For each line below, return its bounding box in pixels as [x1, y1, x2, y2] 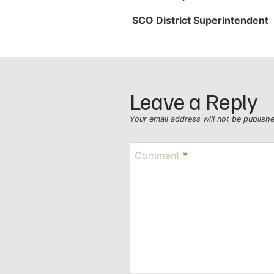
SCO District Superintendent [132, 14, 268, 26]
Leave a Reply [130, 87, 257, 115]
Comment [135, 149, 183, 161]
